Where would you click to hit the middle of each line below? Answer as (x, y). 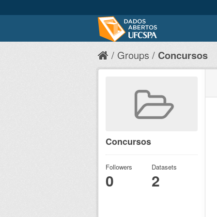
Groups (133, 55)
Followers (119, 167)
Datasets (164, 167)
